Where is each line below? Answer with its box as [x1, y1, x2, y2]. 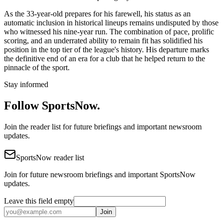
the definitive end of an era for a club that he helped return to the [4, 54, 205, 63]
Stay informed [4, 80, 48, 89]
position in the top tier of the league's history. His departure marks [4, 45, 209, 54]
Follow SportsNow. [4, 99, 100, 112]
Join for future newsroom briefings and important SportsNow [4, 170, 196, 179]
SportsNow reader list [16, 153, 84, 162]
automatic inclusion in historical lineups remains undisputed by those [4, 18, 219, 27]
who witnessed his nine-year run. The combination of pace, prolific [4, 27, 214, 36]
